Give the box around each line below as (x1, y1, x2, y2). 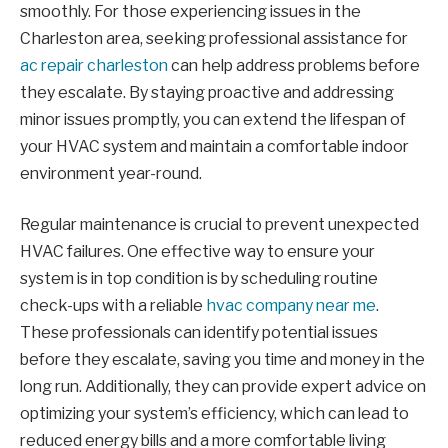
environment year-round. (20, 163, 202, 183)
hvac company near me (206, 296, 376, 316)
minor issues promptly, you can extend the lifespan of (20, 109, 406, 129)
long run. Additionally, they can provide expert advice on (20, 377, 426, 397)
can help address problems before (168, 55, 420, 75)
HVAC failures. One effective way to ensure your (20, 242, 375, 262)
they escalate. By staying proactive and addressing (20, 82, 394, 102)
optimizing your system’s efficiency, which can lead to (20, 404, 409, 424)
